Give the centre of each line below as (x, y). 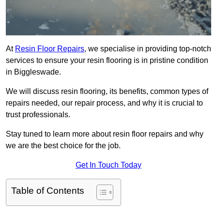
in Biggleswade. (33, 72)
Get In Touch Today (108, 165)
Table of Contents (48, 191)
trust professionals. (38, 115)
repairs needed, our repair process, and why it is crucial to (104, 103)
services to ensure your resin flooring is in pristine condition (107, 61)
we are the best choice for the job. (63, 146)
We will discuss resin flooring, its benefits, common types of (107, 92)
